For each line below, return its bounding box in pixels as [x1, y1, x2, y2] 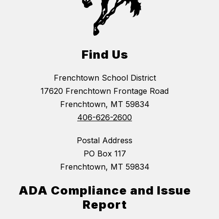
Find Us [81, 47, 128, 62]
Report [82, 197, 127, 212]
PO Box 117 [83, 149, 126, 159]
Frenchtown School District [53, 73, 156, 83]
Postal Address [77, 135, 132, 146]
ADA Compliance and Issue [18, 183, 191, 198]
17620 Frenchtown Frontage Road [41, 86, 169, 96]
